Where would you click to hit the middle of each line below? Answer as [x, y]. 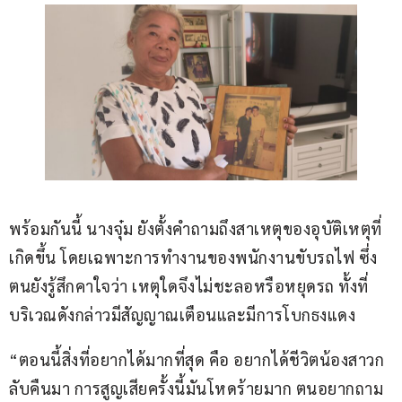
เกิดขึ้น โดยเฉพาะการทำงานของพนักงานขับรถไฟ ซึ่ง [193, 257]
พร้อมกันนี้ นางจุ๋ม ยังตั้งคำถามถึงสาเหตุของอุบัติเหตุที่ [196, 228]
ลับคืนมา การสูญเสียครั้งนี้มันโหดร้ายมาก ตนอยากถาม [196, 388]
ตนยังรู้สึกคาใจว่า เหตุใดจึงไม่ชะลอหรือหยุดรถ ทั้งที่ [189, 285]
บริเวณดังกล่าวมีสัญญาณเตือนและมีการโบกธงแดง [182, 314]
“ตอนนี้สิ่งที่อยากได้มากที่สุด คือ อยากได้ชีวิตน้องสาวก [197, 359]
